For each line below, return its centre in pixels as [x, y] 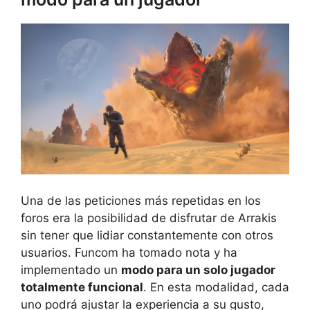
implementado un [71, 270]
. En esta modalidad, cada [216, 287]
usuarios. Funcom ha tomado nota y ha [129, 252]
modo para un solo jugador [198, 270]
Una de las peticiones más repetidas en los [141, 200]
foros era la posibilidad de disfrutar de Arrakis [149, 218]
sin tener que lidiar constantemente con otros [147, 235]
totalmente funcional [82, 287]
